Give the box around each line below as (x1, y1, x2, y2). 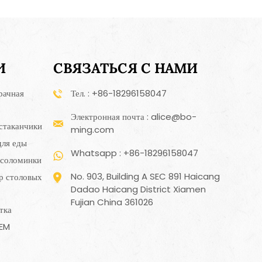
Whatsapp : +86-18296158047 (71, 146, 199, 159)
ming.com (71, 123, 115, 136)
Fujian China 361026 (71, 195, 154, 208)
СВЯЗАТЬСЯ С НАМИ (53, 58, 198, 77)
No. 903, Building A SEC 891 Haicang (71, 170, 220, 182)
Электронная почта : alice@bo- (71, 110, 197, 123)
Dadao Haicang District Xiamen (71, 182, 206, 195)
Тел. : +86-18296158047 (71, 87, 167, 100)
